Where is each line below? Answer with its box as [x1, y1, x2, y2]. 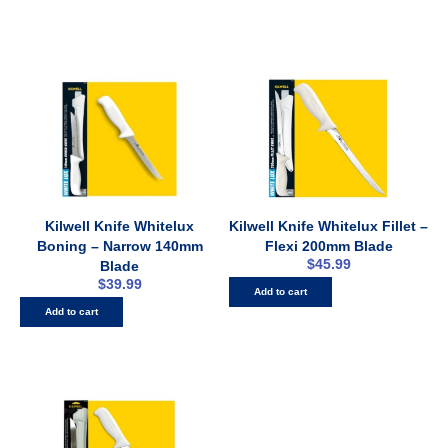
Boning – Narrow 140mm [36, 238, 203, 255]
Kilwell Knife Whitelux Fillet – [229, 218, 428, 235]
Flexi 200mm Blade [264, 238, 393, 255]
